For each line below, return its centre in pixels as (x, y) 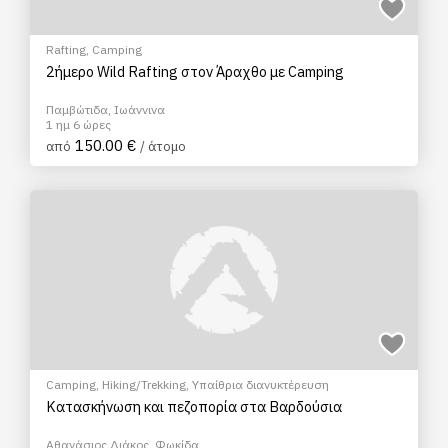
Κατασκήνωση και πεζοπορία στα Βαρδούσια (194, 406)
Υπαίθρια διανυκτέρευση (260, 384)
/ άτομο (163, 146)
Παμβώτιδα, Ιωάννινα (105, 109)
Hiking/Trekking (144, 384)
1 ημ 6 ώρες (78, 124)
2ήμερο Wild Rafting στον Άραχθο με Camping (195, 71)
